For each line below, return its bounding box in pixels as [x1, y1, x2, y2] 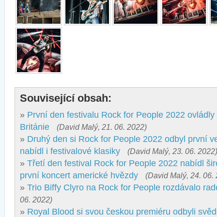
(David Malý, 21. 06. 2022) [57, 123, 147, 131]
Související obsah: [20, 93, 111, 104]
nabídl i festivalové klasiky [20, 146, 120, 156]
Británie [20, 122, 49, 132]
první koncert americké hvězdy [20, 170, 138, 180]
